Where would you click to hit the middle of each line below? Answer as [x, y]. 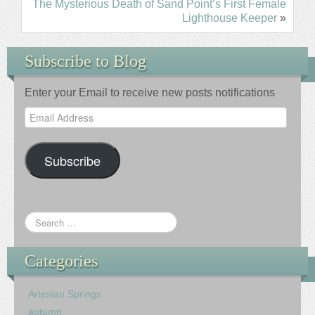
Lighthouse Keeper [230, 18]
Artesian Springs [65, 294]
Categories [61, 261]
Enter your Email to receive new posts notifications [150, 93]
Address [42, 128]
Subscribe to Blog [85, 62]
